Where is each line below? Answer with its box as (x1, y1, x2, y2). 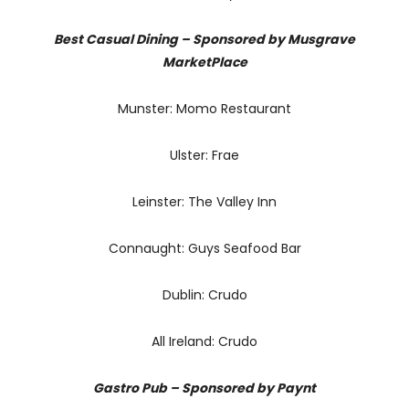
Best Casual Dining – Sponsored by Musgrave (54, 29, 355, 48)
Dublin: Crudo (162, 285, 247, 304)
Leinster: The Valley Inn (132, 192, 277, 211)
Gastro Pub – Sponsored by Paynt (93, 378, 316, 397)
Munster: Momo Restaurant (118, 99, 291, 118)
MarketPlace (162, 52, 247, 71)
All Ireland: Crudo (152, 331, 257, 351)
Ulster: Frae (170, 145, 239, 164)
